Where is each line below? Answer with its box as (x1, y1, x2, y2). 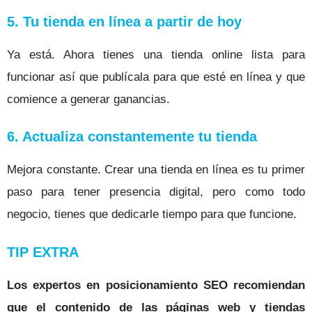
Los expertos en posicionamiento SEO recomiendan (7, 278, 305, 292)
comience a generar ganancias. (7, 92, 170, 106)
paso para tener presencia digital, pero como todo (7, 185, 305, 199)
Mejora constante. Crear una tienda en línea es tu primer (7, 163, 305, 177)
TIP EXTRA (7, 244, 79, 260)
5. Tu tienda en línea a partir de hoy (7, 13, 242, 29)
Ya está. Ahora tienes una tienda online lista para (7, 47, 305, 61)
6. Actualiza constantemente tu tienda (7, 129, 257, 145)
